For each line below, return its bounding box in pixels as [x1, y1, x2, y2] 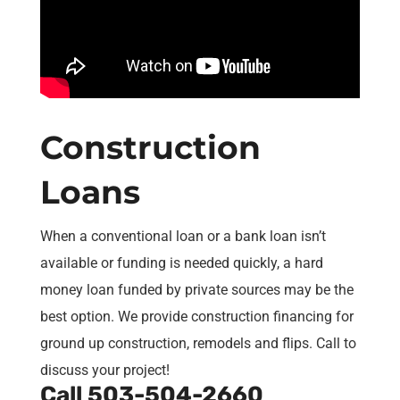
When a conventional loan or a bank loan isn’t [39, 228, 326, 246]
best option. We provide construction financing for [39, 308, 354, 326]
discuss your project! [39, 362, 170, 379]
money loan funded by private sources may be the [39, 281, 354, 299]
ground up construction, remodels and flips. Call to [39, 335, 356, 353]
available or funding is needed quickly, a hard [39, 254, 323, 272]
